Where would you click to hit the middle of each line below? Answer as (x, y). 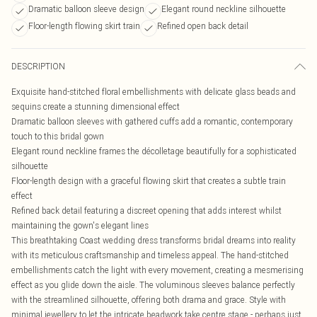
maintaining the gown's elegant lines (80, 225)
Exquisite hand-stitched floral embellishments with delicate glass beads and (154, 92)
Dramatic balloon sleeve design (86, 9)
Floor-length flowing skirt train (84, 26)
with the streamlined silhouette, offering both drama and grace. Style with (149, 300)
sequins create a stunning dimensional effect (96, 106)
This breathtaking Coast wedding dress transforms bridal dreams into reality (154, 240)
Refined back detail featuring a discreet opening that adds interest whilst (146, 211)
